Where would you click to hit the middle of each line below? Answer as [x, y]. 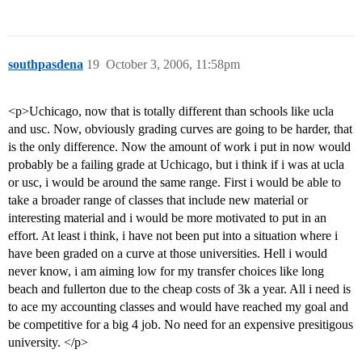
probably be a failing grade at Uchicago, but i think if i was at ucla [176, 165]
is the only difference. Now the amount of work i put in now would [179, 147]
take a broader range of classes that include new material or [158, 200]
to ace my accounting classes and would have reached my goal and [178, 307]
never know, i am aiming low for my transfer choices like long [166, 271]
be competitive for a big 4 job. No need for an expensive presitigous [181, 325]
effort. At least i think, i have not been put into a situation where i [173, 236]
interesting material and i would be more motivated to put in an [167, 218]
